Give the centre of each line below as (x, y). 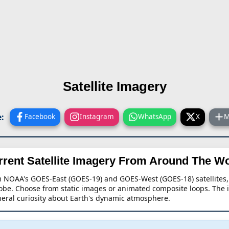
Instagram (97, 116)
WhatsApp (155, 116)
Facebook (40, 116)
